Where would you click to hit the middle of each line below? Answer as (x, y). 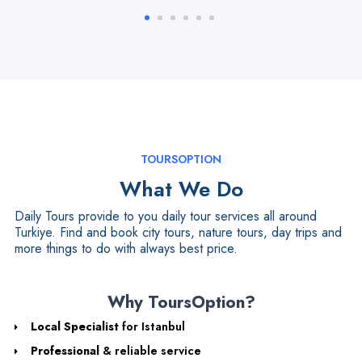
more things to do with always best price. (126, 248)
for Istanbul (152, 326)
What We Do (181, 189)
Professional (65, 350)
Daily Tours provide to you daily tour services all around (165, 216)
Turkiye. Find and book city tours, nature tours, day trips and (178, 232)
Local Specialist (74, 326)
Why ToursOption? (181, 302)
